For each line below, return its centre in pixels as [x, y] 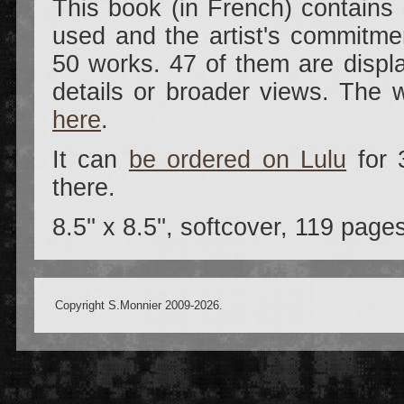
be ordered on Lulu [238, 160]
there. [84, 188]
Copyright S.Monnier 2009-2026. [139, 305]
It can [91, 160]
